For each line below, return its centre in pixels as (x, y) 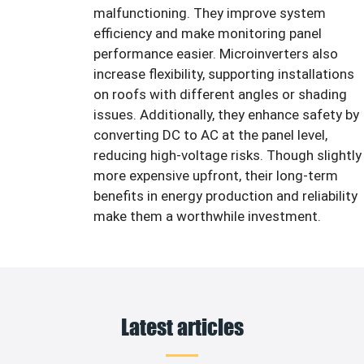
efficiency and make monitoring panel (208, 33)
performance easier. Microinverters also (216, 53)
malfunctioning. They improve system (210, 13)
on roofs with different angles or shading (220, 94)
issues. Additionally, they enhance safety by (226, 114)
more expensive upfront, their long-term (216, 175)
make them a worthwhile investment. (207, 216)
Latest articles (182, 327)
